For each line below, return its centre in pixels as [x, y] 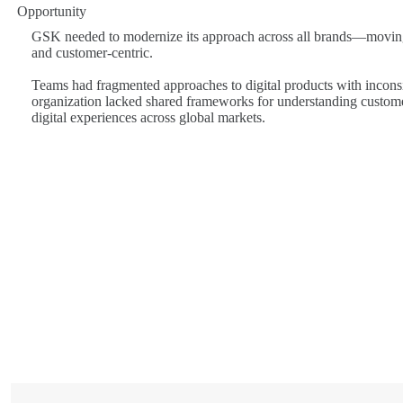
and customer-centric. [93, 52]
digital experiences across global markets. [149, 117]
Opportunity [52, 11]
